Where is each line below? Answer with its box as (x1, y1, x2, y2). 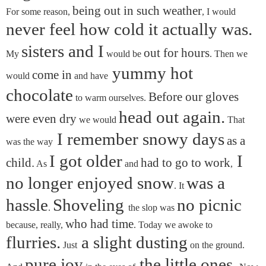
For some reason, (6, 7, 72, 17)
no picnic (177, 196, 242, 215)
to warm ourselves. (73, 93, 148, 103)
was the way (6, 137, 53, 147)
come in (32, 68, 72, 82)
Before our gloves (148, 90, 239, 104)
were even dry (6, 112, 77, 126)
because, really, (6, 220, 65, 230)
